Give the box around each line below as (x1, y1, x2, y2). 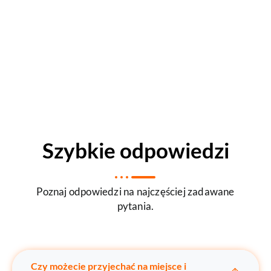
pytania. (117, 199, 154, 212)
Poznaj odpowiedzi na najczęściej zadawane (36, 184, 235, 198)
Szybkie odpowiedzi (42, 137, 229, 163)
